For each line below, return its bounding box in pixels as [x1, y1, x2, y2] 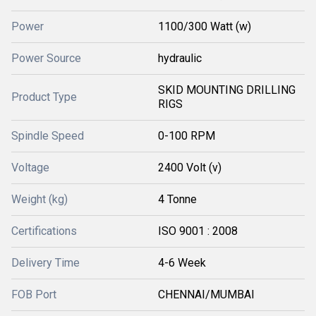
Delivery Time [11, 256, 80, 269]
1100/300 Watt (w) [158, 20, 251, 33]
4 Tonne [158, 193, 197, 206]
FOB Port [11, 288, 56, 301]
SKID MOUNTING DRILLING [158, 83, 296, 97]
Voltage [11, 161, 49, 174]
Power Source [11, 51, 81, 65]
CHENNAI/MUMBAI [158, 288, 255, 301]
